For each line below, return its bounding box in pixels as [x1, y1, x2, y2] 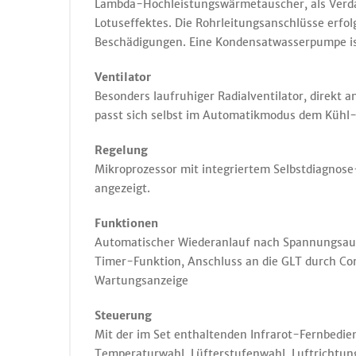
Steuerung [95, 308, 152, 323]
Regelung [95, 143, 148, 157]
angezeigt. [95, 181, 150, 195]
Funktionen [95, 216, 158, 230]
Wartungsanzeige [95, 273, 188, 288]
